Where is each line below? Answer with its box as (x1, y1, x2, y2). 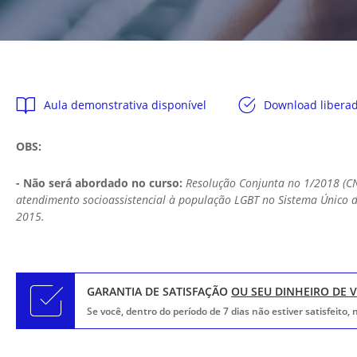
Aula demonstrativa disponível (44, 97, 206, 112)
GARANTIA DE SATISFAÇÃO (87, 284, 232, 299)
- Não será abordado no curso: (16, 175, 186, 190)
